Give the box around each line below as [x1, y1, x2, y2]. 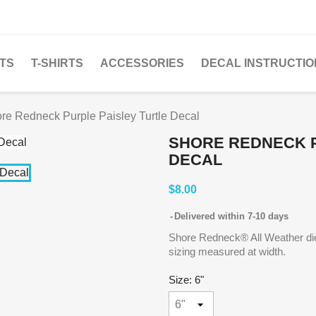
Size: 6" [169, 274, 204, 286]
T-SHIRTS [31, 57, 83, 69]
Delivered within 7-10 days [174, 211, 288, 221]
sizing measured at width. [169, 245, 286, 257]
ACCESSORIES [100, 57, 184, 69]
